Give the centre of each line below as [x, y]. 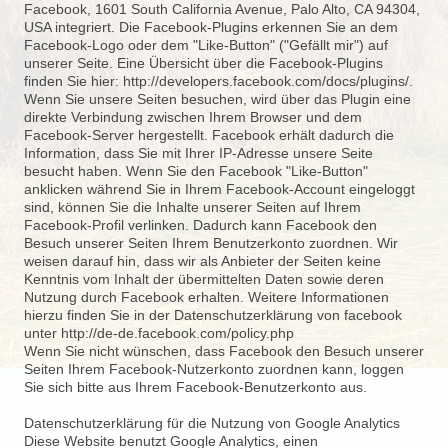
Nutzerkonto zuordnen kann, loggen [290, 369]
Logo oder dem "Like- [160, 45]
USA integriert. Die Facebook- [118, 27]
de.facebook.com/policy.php [206, 333]
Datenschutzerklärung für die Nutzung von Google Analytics [212, 423]
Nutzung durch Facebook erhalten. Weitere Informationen [206, 297]
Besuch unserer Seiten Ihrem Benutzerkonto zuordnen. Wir [211, 243]
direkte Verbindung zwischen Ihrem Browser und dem [193, 117]
